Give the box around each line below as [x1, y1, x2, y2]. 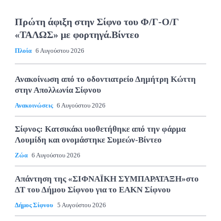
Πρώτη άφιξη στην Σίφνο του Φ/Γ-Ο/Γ [15, 16, 179, 27]
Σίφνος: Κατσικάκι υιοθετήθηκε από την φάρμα [15, 124, 185, 134]
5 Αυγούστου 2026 [57, 201, 106, 209]
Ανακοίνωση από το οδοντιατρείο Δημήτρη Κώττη [15, 74, 196, 84]
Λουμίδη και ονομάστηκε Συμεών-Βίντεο [15, 135, 162, 145]
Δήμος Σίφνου [15, 201, 53, 209]
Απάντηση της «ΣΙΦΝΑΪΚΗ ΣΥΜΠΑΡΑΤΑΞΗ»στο [15, 174, 199, 184]
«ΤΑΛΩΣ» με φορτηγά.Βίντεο [15, 29, 139, 40]
